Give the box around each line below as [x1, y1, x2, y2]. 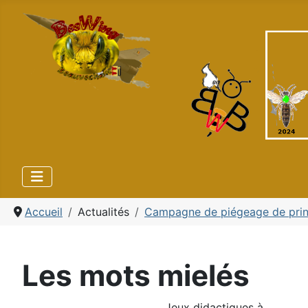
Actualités [78, 205, 129, 219]
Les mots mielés [22, 258, 250, 293]
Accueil [25, 205, 63, 219]
